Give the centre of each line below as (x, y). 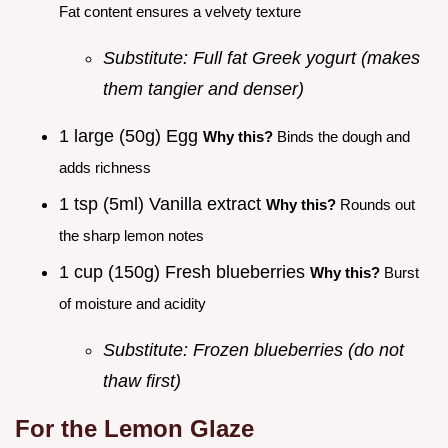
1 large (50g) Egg (131, 136)
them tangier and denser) (203, 89)
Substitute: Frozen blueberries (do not (253, 349)
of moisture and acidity (132, 303)
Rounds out (375, 204)
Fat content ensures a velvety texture (180, 12)
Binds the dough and (341, 137)
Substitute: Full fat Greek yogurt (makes (261, 58)
